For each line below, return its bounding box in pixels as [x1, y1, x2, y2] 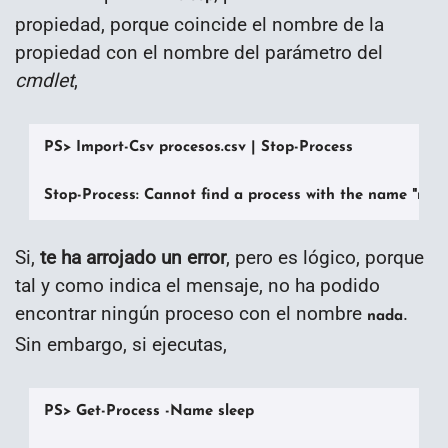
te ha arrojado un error [40, 245, 226, 269]
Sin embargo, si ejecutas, [15, 332, 227, 356]
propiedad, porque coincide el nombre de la [15, 12, 384, 36]
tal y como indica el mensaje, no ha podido [15, 273, 380, 297]
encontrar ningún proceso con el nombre [15, 301, 367, 325]
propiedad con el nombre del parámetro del [15, 40, 383, 64]
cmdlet [15, 68, 74, 92]
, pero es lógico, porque [226, 245, 424, 269]
